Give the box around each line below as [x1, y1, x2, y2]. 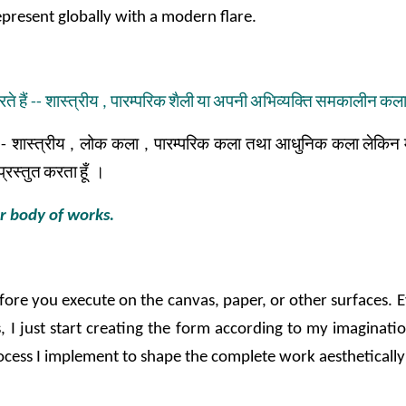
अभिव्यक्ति [250, 94, 313, 111]
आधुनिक [275, 137, 327, 154]
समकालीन [315, 94, 377, 111]
